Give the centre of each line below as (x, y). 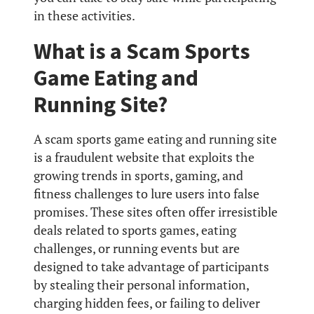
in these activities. (84, 16)
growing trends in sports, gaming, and (138, 176)
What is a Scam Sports (142, 52)
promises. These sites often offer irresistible (156, 212)
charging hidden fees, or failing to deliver (147, 303)
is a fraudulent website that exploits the (144, 158)
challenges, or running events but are (137, 249)
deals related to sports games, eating (135, 231)
